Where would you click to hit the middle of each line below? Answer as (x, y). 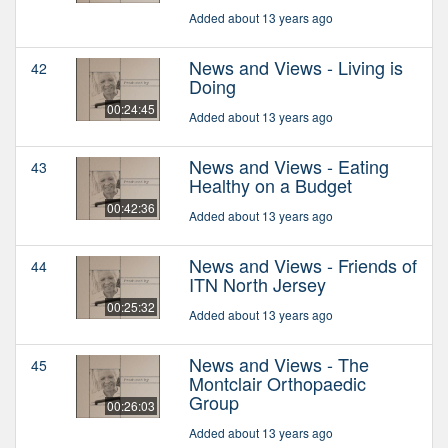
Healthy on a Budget (270, 185)
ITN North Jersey (257, 284)
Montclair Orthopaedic (277, 383)
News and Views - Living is (296, 67)
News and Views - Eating (289, 166)
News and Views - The (279, 364)
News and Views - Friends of (303, 265)
